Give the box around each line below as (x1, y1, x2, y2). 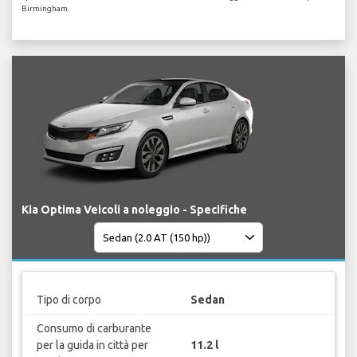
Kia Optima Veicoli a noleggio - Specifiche (22, 203, 247, 217)
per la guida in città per (36, 338, 148, 351)
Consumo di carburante (36, 321, 151, 335)
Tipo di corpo (36, 292, 101, 306)
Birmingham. (22, 4, 69, 14)
